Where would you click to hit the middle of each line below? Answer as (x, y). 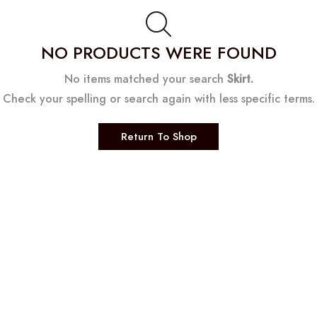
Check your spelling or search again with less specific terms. (158, 99)
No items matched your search (145, 79)
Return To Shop (158, 136)
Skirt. (240, 79)
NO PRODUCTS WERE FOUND (158, 53)
